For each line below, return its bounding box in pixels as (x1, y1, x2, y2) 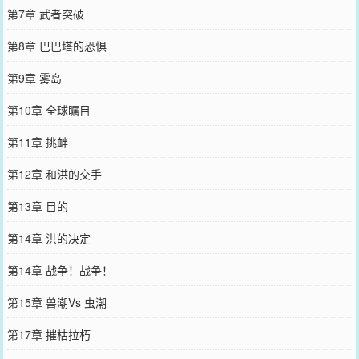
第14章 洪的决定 (6, 229, 91, 246)
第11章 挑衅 (6, 133, 68, 150)
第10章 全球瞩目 (6, 101, 91, 118)
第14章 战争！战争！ (6, 261, 113, 278)
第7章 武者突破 (6, 5, 84, 22)
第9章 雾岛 (6, 69, 62, 86)
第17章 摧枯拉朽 (6, 325, 91, 342)
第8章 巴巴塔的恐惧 (6, 37, 107, 54)
